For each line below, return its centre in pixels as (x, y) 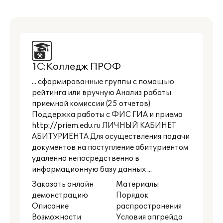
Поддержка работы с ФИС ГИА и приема (107, 115)
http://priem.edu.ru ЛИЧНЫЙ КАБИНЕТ (104, 126)
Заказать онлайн (63, 184)
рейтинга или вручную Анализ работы (102, 93)
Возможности (56, 217)
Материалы (137, 184)
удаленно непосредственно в (86, 159)
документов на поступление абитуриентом (110, 148)
